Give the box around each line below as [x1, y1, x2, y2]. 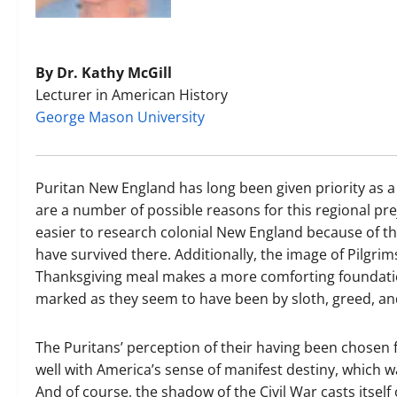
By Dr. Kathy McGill [35, 63, 172, 83]
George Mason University [35, 107, 205, 128]
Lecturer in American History [35, 85, 228, 105]
